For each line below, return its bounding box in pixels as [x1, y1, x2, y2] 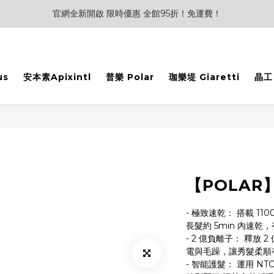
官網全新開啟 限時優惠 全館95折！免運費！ [53, 8, 221, 19]
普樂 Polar [106, 72, 154, 83]
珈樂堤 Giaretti [169, 72, 240, 83]
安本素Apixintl [23, 72, 91, 83]
